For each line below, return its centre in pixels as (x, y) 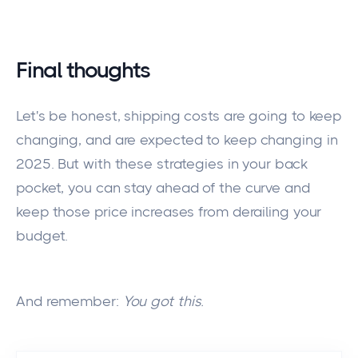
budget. (44, 236)
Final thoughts (83, 70)
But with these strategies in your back (181, 164)
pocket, (42, 188)
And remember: (70, 302)
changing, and (66, 140)
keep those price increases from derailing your (169, 212)
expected (169, 140)
